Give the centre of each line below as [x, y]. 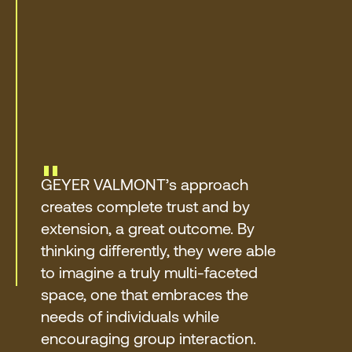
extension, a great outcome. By [147, 228]
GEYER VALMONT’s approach [144, 184]
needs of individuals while [130, 316]
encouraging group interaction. [148, 338]
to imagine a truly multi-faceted [149, 272]
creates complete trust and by [145, 206]
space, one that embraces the [144, 294]
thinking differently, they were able [158, 250]
